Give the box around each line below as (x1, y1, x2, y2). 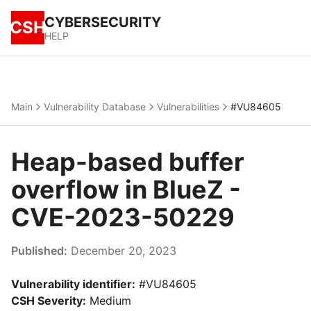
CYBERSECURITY (44, 14, 161, 31)
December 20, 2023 (67, 244, 176, 258)
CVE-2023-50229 (11, 202, 235, 233)
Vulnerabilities (157, 101, 219, 112)
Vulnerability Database (44, 101, 146, 112)
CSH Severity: (11, 294, 86, 308)
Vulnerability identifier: (11, 277, 135, 291)
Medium (86, 294, 131, 308)
